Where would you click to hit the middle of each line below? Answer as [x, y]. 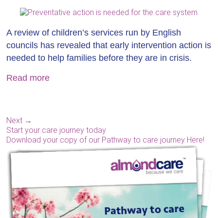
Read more [28, 78]
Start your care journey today [56, 130]
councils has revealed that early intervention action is [109, 45]
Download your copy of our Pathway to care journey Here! [106, 140]
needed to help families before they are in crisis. [99, 58]
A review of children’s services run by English [94, 33]
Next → [19, 120]
